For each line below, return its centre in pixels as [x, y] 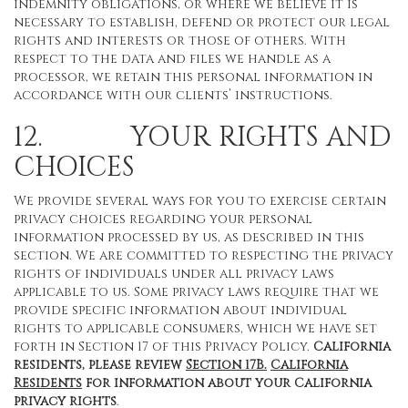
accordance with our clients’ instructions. [173, 95]
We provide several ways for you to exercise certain [200, 201]
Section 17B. [226, 365]
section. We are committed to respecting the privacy [204, 255]
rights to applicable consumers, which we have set [195, 328]
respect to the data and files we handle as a [172, 59]
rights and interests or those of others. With [180, 41]
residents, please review [100, 365]
